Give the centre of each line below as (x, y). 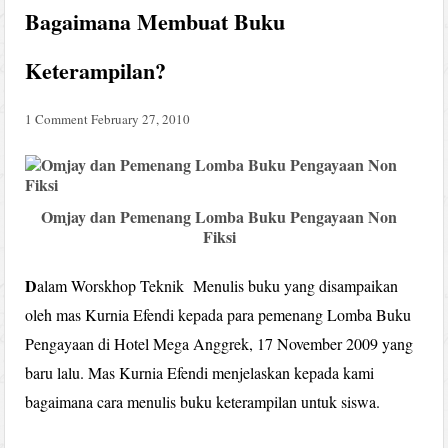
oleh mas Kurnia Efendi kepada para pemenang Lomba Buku (218, 314)
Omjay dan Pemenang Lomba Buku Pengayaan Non (219, 216)
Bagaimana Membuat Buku (155, 21)
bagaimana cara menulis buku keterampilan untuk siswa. (203, 401)
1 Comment (57, 118)
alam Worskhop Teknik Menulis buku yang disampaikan (218, 285)
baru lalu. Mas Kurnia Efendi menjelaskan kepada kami (200, 372)
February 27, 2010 (141, 118)
